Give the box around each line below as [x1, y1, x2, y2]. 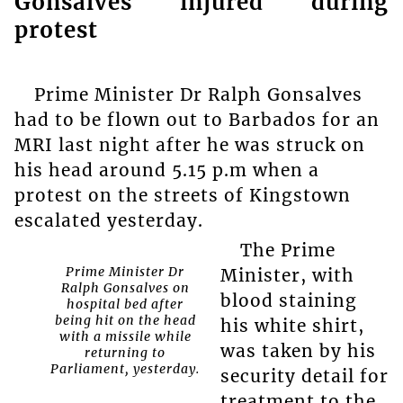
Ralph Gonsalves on [60, 279, 190, 296]
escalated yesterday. [13, 210, 203, 232]
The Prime [239, 238, 336, 261]
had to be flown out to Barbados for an [13, 109, 380, 131]
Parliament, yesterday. [50, 360, 201, 377]
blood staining [219, 289, 357, 311]
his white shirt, [219, 314, 364, 336]
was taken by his [219, 339, 376, 362]
